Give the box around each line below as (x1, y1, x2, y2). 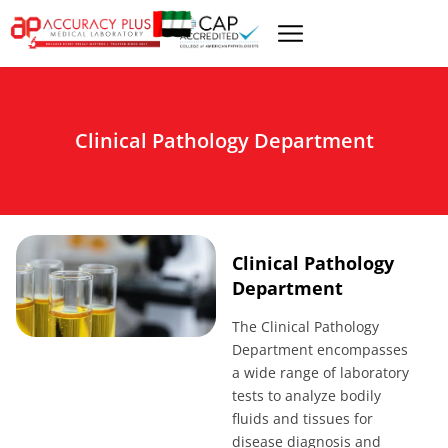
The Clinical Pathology (231, 317, 379, 337)
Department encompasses (231, 340, 408, 360)
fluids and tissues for (231, 409, 373, 429)
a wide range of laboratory (231, 363, 409, 383)
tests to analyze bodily (231, 386, 381, 406)
